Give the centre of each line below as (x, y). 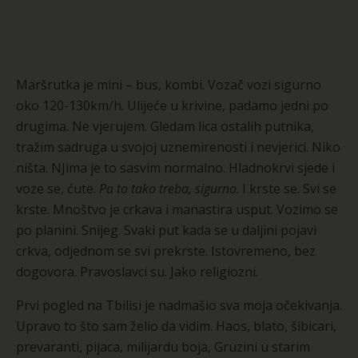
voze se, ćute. (58, 188)
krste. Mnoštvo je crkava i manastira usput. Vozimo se (177, 209)
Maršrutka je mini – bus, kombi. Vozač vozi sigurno (169, 84)
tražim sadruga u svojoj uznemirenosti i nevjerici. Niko (178, 147)
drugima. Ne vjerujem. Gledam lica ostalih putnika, (165, 126)
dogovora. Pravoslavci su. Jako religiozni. (137, 271)
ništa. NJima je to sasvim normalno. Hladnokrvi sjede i (175, 167)
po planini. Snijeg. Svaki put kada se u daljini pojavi (166, 230)
